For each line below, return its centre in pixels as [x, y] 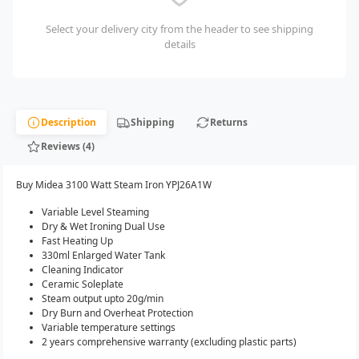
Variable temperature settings [109, 327]
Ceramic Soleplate [83, 284]
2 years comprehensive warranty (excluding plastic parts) [169, 341]
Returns [228, 122]
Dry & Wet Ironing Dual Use [103, 226]
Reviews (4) [67, 146]
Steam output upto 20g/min [103, 298]
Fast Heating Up [77, 240]
